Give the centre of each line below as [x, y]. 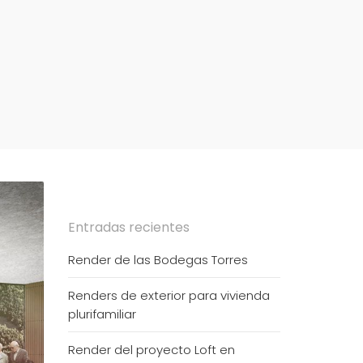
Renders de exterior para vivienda [169, 295]
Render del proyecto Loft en [151, 350]
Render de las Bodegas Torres [158, 260]
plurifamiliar [102, 314]
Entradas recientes [128, 227]
